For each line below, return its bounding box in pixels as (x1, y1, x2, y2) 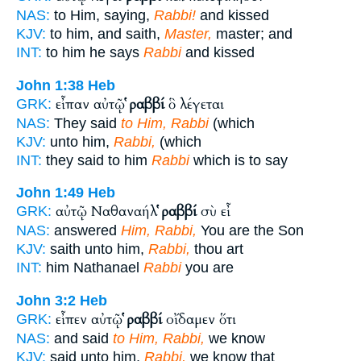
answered (50, 222, 121, 239)
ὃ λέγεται (164, 94, 224, 114)
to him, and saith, (46, 25, 164, 42)
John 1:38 (16, 77, 84, 93)
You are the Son (197, 222, 304, 239)
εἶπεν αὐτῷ (56, 309, 127, 329)
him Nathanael (42, 259, 143, 276)
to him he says (42, 44, 143, 60)
